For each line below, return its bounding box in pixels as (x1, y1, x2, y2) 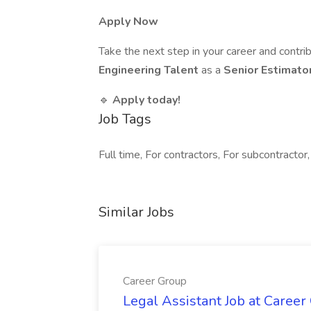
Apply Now (99, 14, 158, 29)
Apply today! (112, 92, 180, 108)
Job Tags (99, 110, 151, 128)
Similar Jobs (99, 203, 174, 221)
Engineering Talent (99, 62, 201, 78)
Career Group (123, 274, 187, 289)
